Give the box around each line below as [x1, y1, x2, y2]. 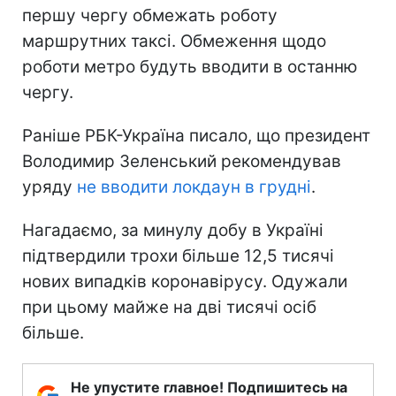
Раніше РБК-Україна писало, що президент [22, 125, 370, 146]
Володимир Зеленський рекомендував [22, 150, 341, 171]
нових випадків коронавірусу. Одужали [22, 270, 347, 292]
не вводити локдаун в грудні [77, 176, 311, 197]
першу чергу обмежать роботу [22, 4, 278, 26]
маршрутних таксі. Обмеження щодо [22, 30, 326, 51]
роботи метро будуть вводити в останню [22, 56, 357, 77]
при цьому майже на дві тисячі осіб [22, 296, 316, 317]
